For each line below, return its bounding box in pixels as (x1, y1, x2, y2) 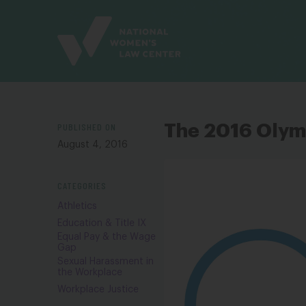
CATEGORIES (57, 180, 107, 191)
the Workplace (57, 268, 122, 277)
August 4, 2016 (57, 140, 128, 150)
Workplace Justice (57, 285, 139, 294)
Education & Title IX (57, 219, 146, 228)
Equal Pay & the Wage (57, 232, 156, 242)
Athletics (57, 201, 97, 211)
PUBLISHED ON (57, 121, 116, 133)
